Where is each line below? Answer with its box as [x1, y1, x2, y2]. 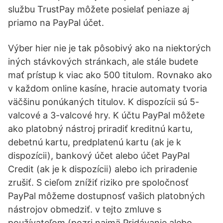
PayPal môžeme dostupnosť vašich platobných [8, 191, 205, 201]
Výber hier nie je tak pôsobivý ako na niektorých [8, 43, 211, 53]
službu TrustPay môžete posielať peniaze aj [8, 4, 189, 14]
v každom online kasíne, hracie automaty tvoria [8, 83, 207, 94]
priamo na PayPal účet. [8, 17, 104, 28]
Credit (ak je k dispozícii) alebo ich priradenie [8, 164, 197, 174]
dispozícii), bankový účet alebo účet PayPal [8, 150, 190, 161]
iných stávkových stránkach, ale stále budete [8, 56, 198, 67]
